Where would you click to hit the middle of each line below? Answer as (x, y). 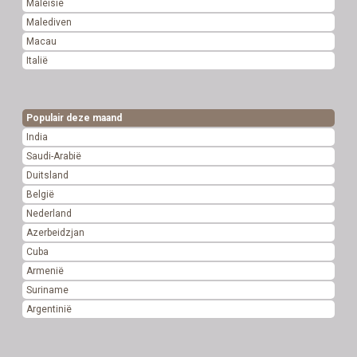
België (41, 194)
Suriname (48, 290)
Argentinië (49, 309)
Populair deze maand (75, 118)
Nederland (49, 213)
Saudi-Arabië (54, 156)
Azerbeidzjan (56, 232)
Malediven (49, 22)
